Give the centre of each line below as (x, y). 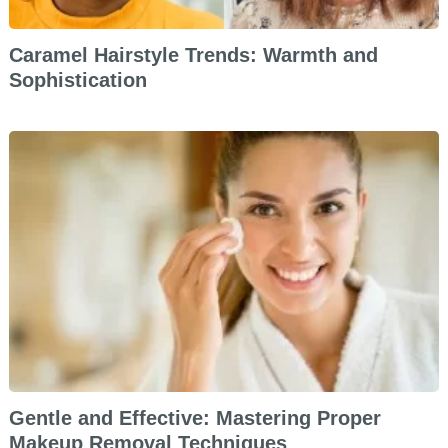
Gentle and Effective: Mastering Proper (194, 418)
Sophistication (77, 80)
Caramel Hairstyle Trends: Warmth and (193, 55)
